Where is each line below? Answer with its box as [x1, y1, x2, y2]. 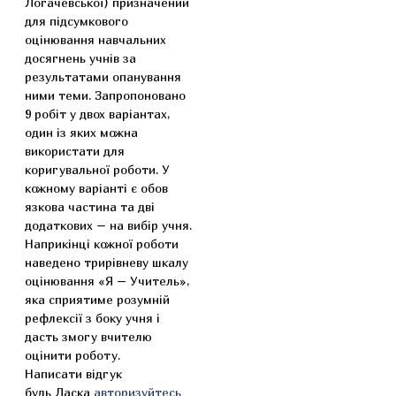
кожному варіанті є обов [25, 180, 168, 195]
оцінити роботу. [25, 347, 120, 362]
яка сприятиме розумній [25, 292, 170, 307]
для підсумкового [25, 13, 128, 28]
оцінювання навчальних [25, 32, 166, 47]
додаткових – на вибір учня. [25, 217, 192, 232]
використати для [25, 143, 125, 158]
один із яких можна [25, 125, 138, 140]
